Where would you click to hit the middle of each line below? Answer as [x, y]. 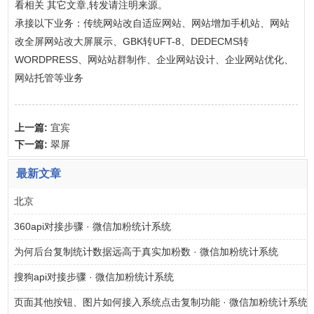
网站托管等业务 [49, 77]
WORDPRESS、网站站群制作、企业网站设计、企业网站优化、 [154, 59]
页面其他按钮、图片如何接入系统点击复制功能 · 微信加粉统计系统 [161, 302]
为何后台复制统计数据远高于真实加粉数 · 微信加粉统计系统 [146, 252]
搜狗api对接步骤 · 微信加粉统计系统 [94, 277]
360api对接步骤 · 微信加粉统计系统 [93, 226]
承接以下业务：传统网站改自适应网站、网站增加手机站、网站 [152, 23]
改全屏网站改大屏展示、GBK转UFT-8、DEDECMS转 [131, 41]
